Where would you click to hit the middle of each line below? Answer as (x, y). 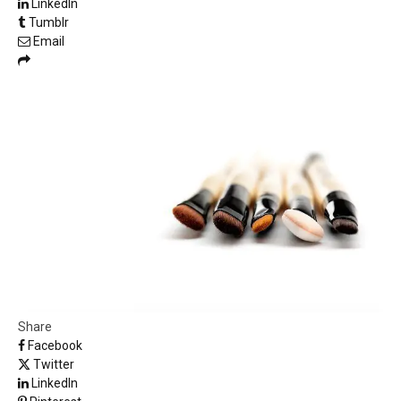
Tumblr (49, 22)
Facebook (55, 345)
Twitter (54, 364)
